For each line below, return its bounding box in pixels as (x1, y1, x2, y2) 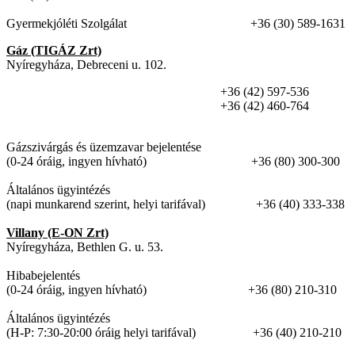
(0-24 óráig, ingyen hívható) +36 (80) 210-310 (6, 283, 337, 297)
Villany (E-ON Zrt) (6, 226, 109, 240)
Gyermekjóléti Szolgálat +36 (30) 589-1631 (6, 17, 345, 31)
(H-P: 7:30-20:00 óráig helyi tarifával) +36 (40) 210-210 (6, 326, 342, 340)
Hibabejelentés (6, 269, 80, 283)
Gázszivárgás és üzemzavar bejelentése (6, 140, 201, 155)
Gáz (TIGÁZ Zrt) (6, 44, 101, 58)
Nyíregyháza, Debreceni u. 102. (6, 58, 166, 72)
